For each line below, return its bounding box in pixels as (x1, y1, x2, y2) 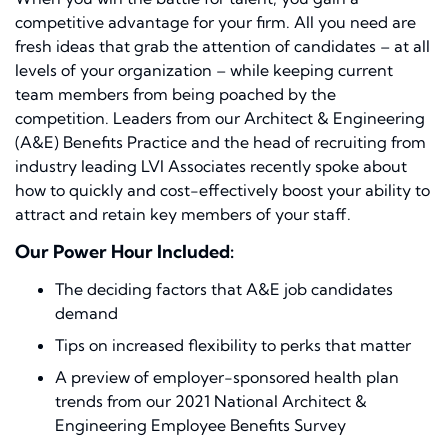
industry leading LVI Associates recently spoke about (15, 156, 407, 177)
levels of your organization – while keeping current (15, 60, 393, 81)
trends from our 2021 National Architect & (55, 391, 367, 412)
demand (55, 303, 118, 324)
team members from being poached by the (15, 84, 336, 105)
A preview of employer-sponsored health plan (55, 367, 399, 388)
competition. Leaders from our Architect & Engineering (15, 108, 425, 129)
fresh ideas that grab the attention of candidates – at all (15, 36, 430, 57)
